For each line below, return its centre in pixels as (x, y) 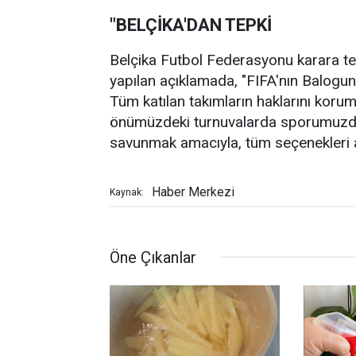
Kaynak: (127, 192)
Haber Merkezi (193, 192)
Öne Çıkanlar (153, 257)
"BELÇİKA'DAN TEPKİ (191, 25)
